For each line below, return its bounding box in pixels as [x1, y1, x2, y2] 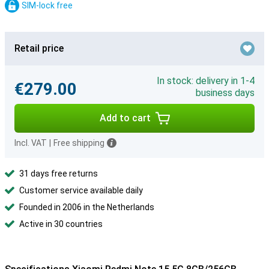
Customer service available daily [19, 186, 143, 195]
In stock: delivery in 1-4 [157, 75, 255, 86]
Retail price [14, 43, 64, 54]
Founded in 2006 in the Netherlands [19, 202, 154, 212]
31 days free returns [19, 169, 98, 178]
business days [196, 87, 255, 98]
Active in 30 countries [19, 219, 103, 229]
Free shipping [53, 138, 104, 148]
